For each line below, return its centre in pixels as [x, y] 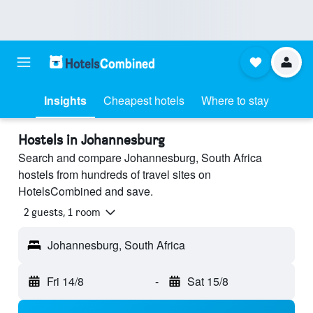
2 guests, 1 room [62, 212]
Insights [65, 100]
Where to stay [235, 100]
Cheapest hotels [144, 100]
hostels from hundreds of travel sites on [115, 174]
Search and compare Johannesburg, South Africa [140, 158]
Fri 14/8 [65, 282]
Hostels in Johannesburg [92, 140]
